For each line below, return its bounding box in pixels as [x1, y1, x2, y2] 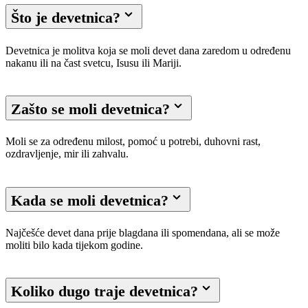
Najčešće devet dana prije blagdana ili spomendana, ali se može [5, 227, 280, 239]
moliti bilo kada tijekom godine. [5, 239, 143, 252]
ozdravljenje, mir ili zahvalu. [5, 148, 129, 160]
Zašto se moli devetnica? [11, 100, 170, 118]
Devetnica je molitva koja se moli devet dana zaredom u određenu [5, 44, 291, 56]
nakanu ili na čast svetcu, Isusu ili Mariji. [5, 56, 181, 69]
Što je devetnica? [11, 9, 120, 27]
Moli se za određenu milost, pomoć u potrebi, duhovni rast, [5, 135, 261, 148]
